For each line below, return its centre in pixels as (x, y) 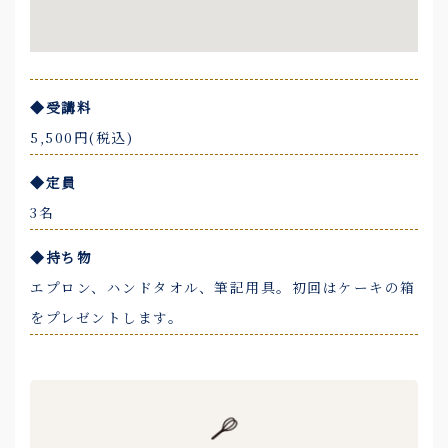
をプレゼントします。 (106, 317)
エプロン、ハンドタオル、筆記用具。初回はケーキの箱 (223, 287)
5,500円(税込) (81, 137)
